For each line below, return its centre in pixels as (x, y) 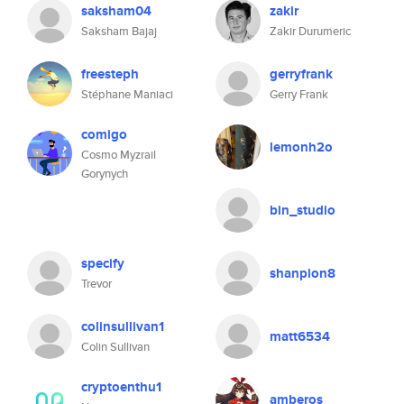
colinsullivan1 (123, 326)
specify (103, 263)
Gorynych (105, 174)
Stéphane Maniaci (127, 94)
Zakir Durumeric (310, 31)
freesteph (110, 74)
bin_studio (303, 210)
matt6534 (300, 336)
